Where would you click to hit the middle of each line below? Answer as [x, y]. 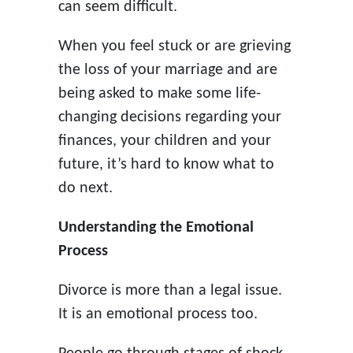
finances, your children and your [164, 141]
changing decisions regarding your [169, 117]
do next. [85, 188]
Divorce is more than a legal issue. [170, 290]
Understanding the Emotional [156, 227]
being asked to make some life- [159, 93]
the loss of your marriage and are [167, 70]
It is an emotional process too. [158, 314]
